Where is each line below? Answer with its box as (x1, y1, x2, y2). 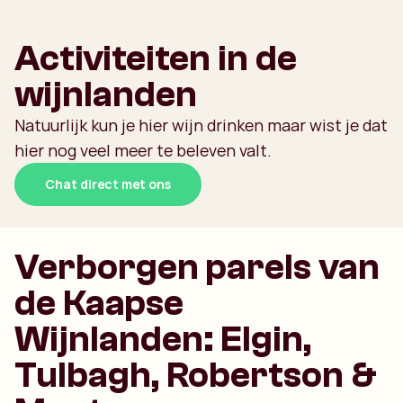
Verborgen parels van (14, 246, 380, 288)
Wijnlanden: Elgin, (14, 318, 311, 360)
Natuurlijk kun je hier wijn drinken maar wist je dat (14, 114, 388, 136)
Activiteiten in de (14, 38, 297, 79)
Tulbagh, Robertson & (14, 354, 377, 396)
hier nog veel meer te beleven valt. (14, 139, 272, 161)
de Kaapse (14, 282, 184, 324)
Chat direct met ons (45, 175, 171, 193)
